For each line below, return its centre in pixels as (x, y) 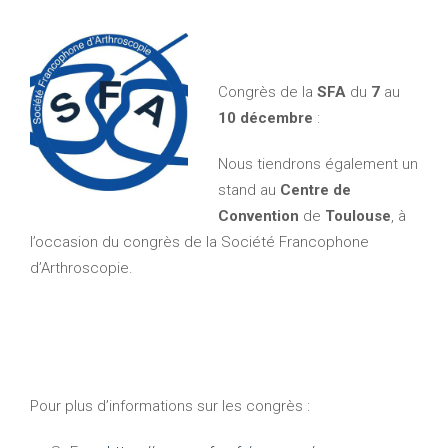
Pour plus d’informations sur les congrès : (174, 406)
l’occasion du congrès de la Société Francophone (199, 242)
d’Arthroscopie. (81, 268)
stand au (247, 190)
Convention (258, 216)
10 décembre (265, 118)
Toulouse (358, 216)
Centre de (313, 190)
